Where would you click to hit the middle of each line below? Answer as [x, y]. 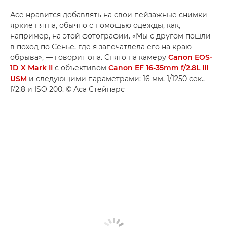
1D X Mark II [31, 68]
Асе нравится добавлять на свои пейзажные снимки [109, 15]
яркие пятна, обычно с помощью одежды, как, [95, 25]
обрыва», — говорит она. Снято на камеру [89, 57]
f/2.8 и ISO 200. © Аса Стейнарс [67, 89]
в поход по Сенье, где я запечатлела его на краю [101, 47]
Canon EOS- [190, 57]
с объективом [81, 68]
